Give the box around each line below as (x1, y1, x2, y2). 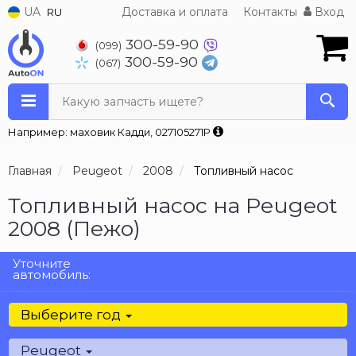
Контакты (243, 5, 297, 19)
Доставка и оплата (122, 5, 228, 19)
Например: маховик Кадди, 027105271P (8, 126, 213, 138)
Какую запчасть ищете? (62, 95, 203, 109)
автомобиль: (13, 267, 91, 282)
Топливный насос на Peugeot (8, 192, 338, 219)
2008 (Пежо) (8, 215, 141, 242)
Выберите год (21, 307, 124, 323)
